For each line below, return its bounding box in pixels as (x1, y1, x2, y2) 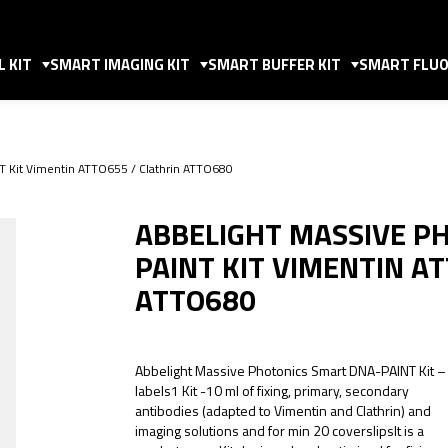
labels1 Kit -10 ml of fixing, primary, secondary (135, 380, 409, 401)
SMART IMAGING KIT (50, 53, 190, 76)
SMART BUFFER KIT (208, 53, 341, 76)
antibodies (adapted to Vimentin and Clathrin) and (135, 400, 431, 421)
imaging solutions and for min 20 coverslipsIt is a (135, 420, 424, 441)
